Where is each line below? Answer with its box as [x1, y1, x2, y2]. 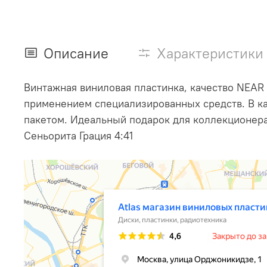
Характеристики [157, 44, 263, 62]
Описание [44, 44, 108, 62]
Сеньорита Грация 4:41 [24, 128, 133, 142]
